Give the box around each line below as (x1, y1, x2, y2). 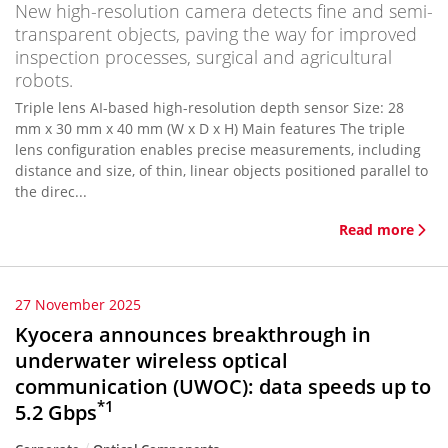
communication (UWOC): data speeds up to (15, 373, 431, 400)
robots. (15, 68, 73, 92)
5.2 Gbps (15, 399, 97, 426)
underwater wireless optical (15, 347, 288, 374)
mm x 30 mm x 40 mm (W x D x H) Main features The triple (15, 119, 340, 138)
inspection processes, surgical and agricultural (15, 45, 392, 69)
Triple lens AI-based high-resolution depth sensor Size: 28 (15, 98, 404, 117)
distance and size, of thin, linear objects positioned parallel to (15, 161, 428, 180)
